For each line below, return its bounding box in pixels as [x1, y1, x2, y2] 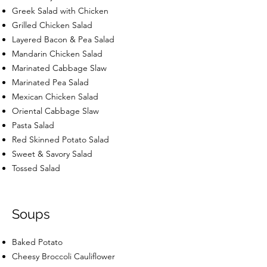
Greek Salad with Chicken [12, 5, 108, 16]
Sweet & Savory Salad [12, 148, 92, 159]
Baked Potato [12, 236, 63, 247]
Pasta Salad [12, 119, 54, 131]
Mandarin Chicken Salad [12, 48, 103, 59]
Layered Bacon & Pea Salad [12, 33, 114, 45]
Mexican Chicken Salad [12, 91, 98, 102]
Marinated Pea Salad [12, 76, 89, 88]
